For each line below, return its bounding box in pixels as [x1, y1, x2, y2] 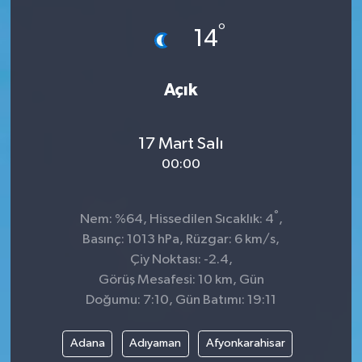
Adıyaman [129, 337, 182, 350]
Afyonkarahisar [205, 337, 285, 350]
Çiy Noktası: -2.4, [129, 252, 233, 267]
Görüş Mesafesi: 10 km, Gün [98, 272, 264, 287]
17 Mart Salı [138, 135, 224, 154]
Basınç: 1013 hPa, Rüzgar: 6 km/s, [82, 232, 280, 246]
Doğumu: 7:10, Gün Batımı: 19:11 [86, 293, 276, 307]
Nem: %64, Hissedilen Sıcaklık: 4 [79, 212, 274, 226]
